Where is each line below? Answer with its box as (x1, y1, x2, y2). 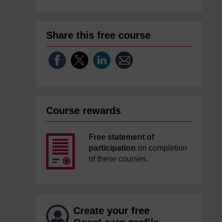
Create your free (73, 205, 150, 216)
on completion (136, 144, 187, 152)
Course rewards (46, 105, 121, 116)
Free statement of (89, 133, 154, 141)
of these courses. (89, 155, 148, 163)
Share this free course (46, 30, 151, 41)
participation (89, 144, 136, 152)
